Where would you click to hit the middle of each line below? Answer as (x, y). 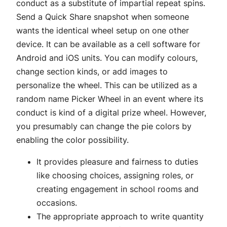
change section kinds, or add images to (92, 72)
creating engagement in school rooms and (118, 189)
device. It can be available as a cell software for (108, 44)
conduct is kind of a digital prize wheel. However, (111, 113)
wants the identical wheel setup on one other (103, 31)
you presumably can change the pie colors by (104, 126)
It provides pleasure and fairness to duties (117, 162)
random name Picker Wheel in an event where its (110, 99)
